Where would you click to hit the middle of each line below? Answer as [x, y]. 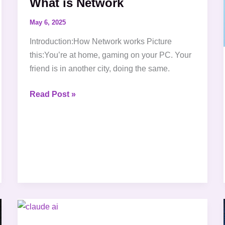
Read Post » [52, 94]
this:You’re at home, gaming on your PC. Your [110, 55]
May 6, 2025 [47, 22]
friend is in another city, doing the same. [99, 69]
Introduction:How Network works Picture [100, 42]
